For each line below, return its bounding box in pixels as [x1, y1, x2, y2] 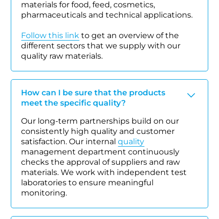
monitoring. [21, 188, 67, 198]
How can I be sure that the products [21, 88, 166, 98]
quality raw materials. [21, 51, 103, 61]
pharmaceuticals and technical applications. [21, 10, 193, 20]
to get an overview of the [79, 31, 179, 41]
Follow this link [21, 31, 80, 41]
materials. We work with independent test [21, 168, 187, 177]
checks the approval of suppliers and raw [21, 157, 180, 167]
